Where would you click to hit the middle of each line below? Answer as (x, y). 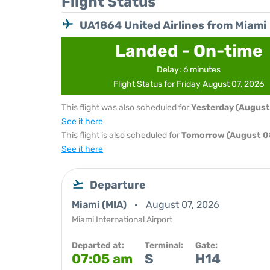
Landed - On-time (189, 51)
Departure (118, 185)
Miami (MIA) (100, 205)
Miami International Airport (122, 220)
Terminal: (164, 246)
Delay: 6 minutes (189, 70)
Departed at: (98, 246)
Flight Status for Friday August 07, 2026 (189, 84)
